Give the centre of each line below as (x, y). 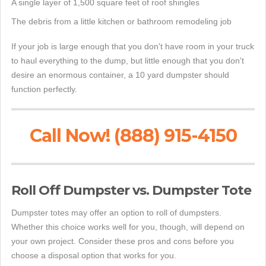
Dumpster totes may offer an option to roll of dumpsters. (116, 213)
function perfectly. (44, 89)
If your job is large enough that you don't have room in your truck (133, 47)
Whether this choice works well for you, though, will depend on (128, 227)
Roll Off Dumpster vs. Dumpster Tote (131, 191)
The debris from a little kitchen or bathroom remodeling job (121, 22)
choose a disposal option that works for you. (94, 256)
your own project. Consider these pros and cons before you (123, 241)
